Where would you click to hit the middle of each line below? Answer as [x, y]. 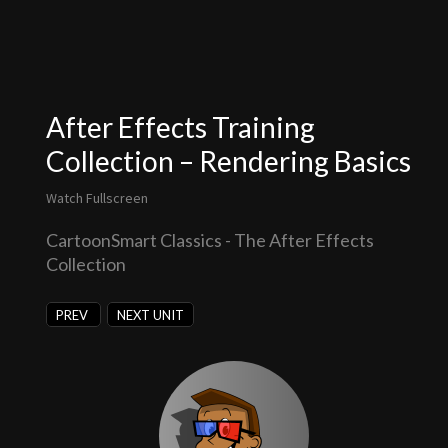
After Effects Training [180, 127]
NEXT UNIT [151, 314]
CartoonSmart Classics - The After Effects [209, 240]
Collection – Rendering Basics [228, 161]
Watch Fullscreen [96, 198]
